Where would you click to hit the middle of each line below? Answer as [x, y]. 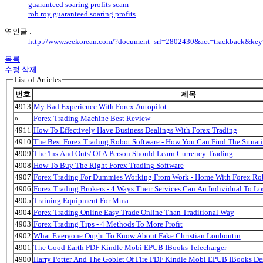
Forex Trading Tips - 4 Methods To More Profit [108, 224]
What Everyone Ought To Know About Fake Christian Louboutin [137, 235]
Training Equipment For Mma [81, 200]
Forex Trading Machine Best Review [92, 118]
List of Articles [37, 80]
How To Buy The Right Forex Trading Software [108, 165]
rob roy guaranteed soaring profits [82, 14]
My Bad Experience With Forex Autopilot [100, 106]
